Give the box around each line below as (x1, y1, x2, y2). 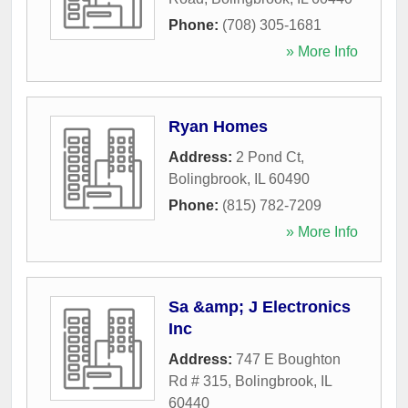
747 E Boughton (236, 351, 341, 367)
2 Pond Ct (236, 148, 301, 165)
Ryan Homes (168, 117, 268, 136)
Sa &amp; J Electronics (168, 297, 351, 316)
